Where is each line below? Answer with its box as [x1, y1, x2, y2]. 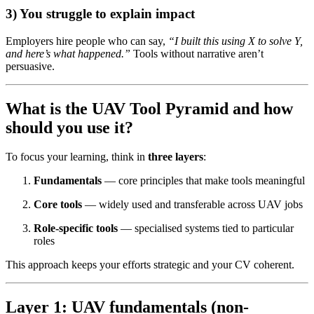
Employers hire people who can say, [6, 34, 168, 47]
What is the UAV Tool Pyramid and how [6, 99, 293, 118]
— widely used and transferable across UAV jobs [82, 198, 303, 211]
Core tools [34, 198, 82, 211]
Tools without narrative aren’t [130, 47, 264, 60]
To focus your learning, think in [6, 151, 148, 163]
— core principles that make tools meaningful [102, 175, 305, 187]
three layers [148, 151, 203, 163]
